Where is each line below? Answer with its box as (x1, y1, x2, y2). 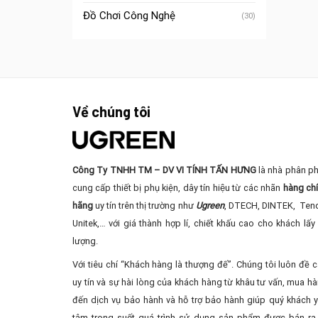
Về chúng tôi (72, 103, 150, 120)
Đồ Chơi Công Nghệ (83, 9, 175, 22)
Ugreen (195, 199, 224, 211)
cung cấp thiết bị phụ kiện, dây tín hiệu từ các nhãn (72, 182, 283, 193)
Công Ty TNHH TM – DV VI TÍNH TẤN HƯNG (72, 164, 259, 175)
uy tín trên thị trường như (93, 199, 196, 211)
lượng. (72, 235, 98, 246)
